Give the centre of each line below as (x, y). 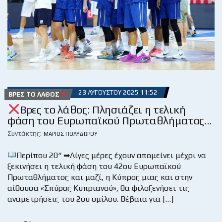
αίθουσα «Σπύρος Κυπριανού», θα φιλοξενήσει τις (98, 188)
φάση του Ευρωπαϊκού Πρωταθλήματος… (110, 120)
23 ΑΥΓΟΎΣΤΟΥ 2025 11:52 (118, 93)
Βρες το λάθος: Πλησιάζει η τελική (103, 109)
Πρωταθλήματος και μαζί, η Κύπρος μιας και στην (100, 177)
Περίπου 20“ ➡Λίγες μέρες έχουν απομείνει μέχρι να (111, 155)
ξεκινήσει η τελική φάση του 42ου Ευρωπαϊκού (94, 166)
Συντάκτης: (25, 133)
